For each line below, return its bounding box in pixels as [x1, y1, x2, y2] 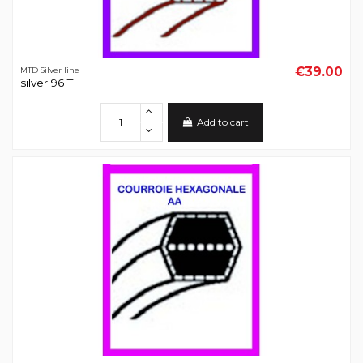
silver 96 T [19, 76, 73, 90]
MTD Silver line [19, 65, 79, 75]
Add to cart [196, 116, 249, 129]
